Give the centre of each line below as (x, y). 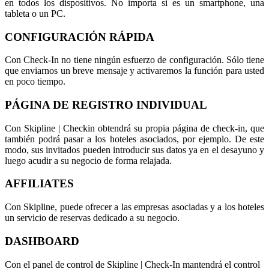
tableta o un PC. (35, 13)
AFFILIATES (39, 184)
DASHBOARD (42, 241)
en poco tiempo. (35, 82)
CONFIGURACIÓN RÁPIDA (80, 37)
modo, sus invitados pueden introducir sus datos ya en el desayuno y (134, 150)
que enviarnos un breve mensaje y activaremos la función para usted (134, 71)
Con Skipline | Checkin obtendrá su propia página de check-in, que (134, 128)
